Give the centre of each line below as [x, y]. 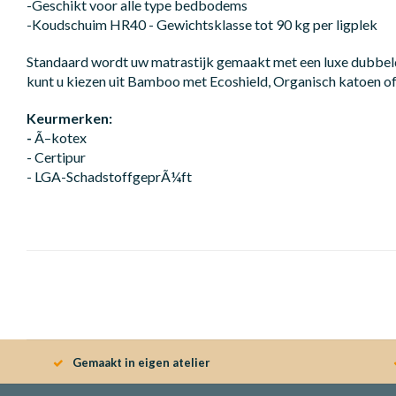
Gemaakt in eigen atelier [141, 362]
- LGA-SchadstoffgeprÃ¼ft [109, 176]
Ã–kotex [61, 137]
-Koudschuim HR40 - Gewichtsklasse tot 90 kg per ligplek [202, 24]
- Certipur [56, 156]
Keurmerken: [69, 118]
